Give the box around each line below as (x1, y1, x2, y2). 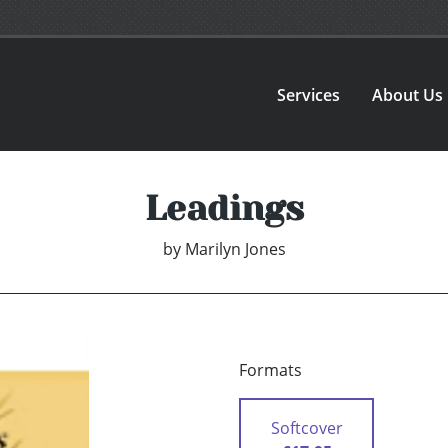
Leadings (144, 188, 304, 229)
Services (277, 83, 341, 106)
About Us (372, 83, 444, 106)
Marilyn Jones (184, 238, 286, 261)
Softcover (270, 417, 343, 440)
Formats (239, 359, 302, 382)
